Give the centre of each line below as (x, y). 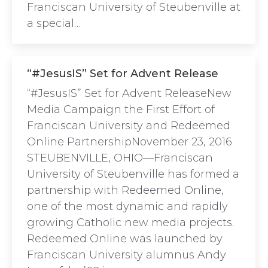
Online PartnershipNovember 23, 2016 (130, 142)
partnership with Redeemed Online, (125, 190)
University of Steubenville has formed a (133, 174)
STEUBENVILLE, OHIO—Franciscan (120, 158)
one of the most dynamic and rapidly (127, 206)
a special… (54, 23)
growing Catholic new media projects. (130, 223)
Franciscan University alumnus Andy (127, 255)
